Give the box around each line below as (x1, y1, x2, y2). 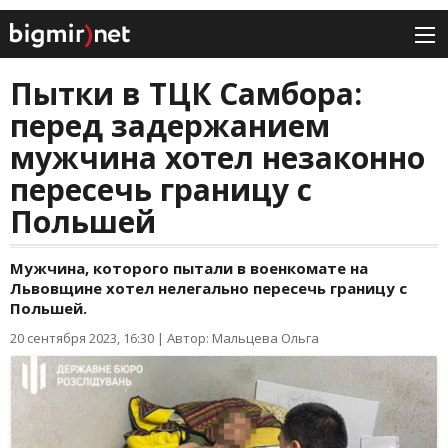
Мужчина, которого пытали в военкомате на (10, 258, 368, 279)
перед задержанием (10, 105, 330, 147)
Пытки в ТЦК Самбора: (10, 73, 362, 115)
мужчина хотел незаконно (10, 137, 425, 179)
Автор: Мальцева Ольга (167, 329, 319, 348)
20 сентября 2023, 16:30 (10, 329, 154, 348)
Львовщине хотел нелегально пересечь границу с (10, 278, 407, 299)
